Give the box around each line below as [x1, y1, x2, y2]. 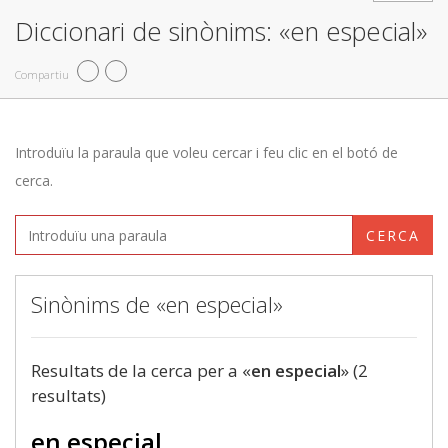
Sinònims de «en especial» [31, 289, 283, 319]
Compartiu [15, 66, 69, 82]
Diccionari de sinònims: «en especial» [15, 14, 427, 48]
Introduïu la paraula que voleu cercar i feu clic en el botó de [15, 143, 398, 162]
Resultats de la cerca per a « [31, 359, 251, 382]
